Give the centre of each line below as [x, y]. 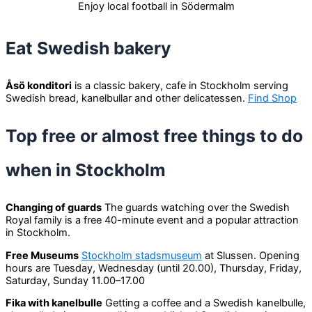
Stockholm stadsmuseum [142, 255]
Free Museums [42, 255]
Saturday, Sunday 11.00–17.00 [75, 280]
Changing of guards [54, 208]
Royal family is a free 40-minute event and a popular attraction [152, 220]
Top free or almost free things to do [154, 135]
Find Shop [272, 99]
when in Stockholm [86, 170]
